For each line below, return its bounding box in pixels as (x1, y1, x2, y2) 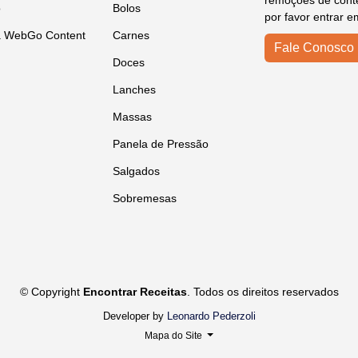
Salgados (113, 165, 160, 177)
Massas (113, 110, 152, 123)
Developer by (102, 310, 167, 322)
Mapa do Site (145, 330, 205, 341)
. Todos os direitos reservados (186, 285, 339, 298)
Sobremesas (113, 192, 177, 205)
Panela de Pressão (113, 137, 209, 150)
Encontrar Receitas (82, 285, 187, 298)
